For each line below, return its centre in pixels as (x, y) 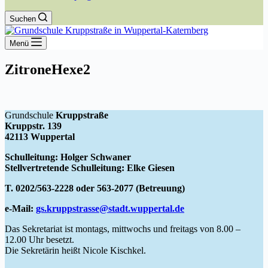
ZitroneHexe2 (48, 69)
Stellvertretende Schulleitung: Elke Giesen (90, 167)
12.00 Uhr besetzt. (39, 239)
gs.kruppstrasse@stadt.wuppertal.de (110, 208)
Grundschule (29, 115)
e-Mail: (20, 208)
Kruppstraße (81, 115)
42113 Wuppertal (40, 136)
